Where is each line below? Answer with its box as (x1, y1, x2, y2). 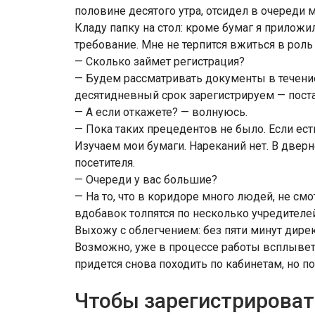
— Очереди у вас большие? (75, 173, 217, 186)
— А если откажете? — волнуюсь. (75, 105, 247, 119)
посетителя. (75, 156, 135, 169)
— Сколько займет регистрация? (75, 55, 245, 68)
